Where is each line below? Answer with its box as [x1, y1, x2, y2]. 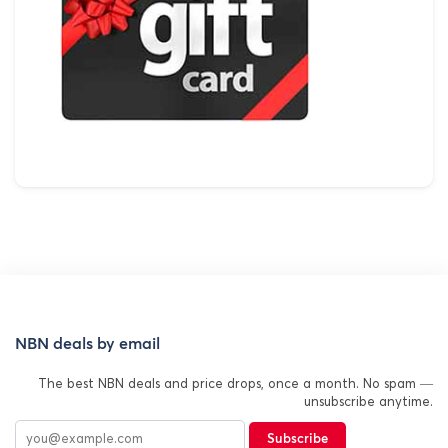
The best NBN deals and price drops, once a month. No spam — [38, 374, 433, 391]
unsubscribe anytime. [304, 392, 433, 409]
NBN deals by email [15, 335, 160, 352]
